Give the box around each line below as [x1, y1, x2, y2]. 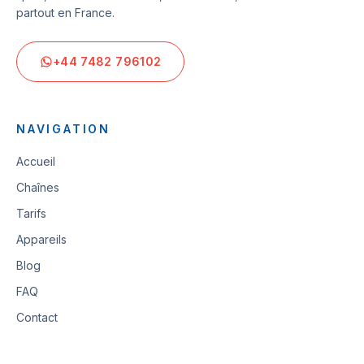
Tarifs [16, 206, 46, 220]
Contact [16, 310, 58, 324]
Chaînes [16, 180, 59, 194]
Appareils [16, 232, 67, 246]
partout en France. [16, 6, 115, 19]
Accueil [16, 154, 55, 168]
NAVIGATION [16, 122, 110, 136]
